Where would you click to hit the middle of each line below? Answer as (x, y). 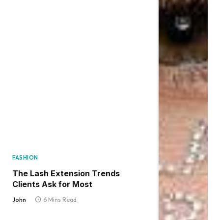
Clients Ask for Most (52, 184)
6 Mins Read (60, 199)
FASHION (25, 157)
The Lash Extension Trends (66, 173)
